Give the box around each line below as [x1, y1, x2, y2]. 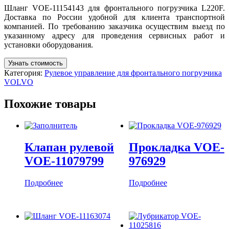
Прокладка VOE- [128, 140, 224, 154]
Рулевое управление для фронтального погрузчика [44, 68, 222, 77]
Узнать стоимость [8, 59, 63, 67]
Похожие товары [4, 97, 96, 110]
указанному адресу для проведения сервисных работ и [4, 31, 225, 40]
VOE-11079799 [25, 154, 104, 168]
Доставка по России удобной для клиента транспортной [4, 12, 225, 21]
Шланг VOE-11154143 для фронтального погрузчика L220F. [4, 3, 225, 12]
